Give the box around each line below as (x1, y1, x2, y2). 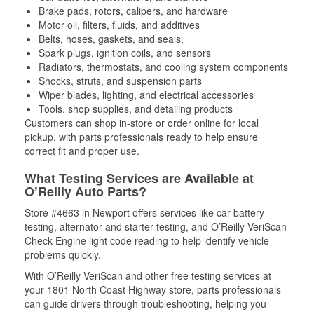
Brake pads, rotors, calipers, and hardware (39, 4, 228, 18)
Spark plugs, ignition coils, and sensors (39, 46, 211, 60)
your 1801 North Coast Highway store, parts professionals (25, 282, 281, 296)
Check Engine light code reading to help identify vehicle (25, 233, 269, 247)
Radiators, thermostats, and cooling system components (39, 60, 288, 74)
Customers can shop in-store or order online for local (25, 116, 259, 130)
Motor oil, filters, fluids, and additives (39, 18, 200, 32)
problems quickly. (25, 247, 101, 261)
